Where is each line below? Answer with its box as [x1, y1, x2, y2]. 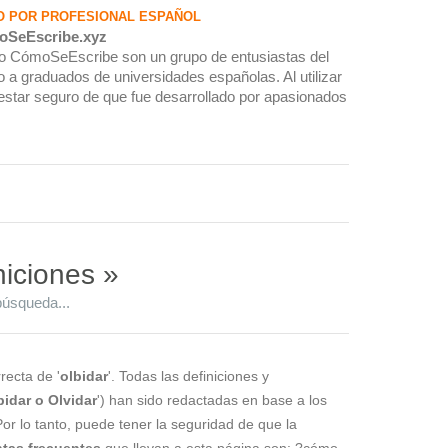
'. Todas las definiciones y [108, 367, 269, 384]
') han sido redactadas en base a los [97, 391, 327, 408]
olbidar [60, 367, 108, 384]
